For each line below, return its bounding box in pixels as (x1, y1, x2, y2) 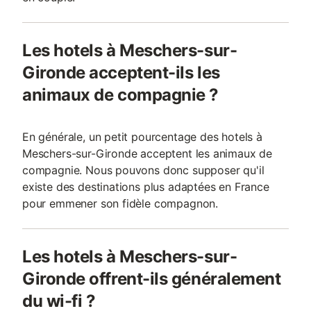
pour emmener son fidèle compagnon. (22, 196, 219, 210)
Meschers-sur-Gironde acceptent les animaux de (22, 146, 273, 160)
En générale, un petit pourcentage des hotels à (22, 130, 262, 144)
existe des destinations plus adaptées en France (22, 180, 269, 194)
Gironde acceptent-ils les (22, 62, 220, 83)
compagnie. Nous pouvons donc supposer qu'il (22, 163, 264, 177)
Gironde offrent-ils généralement (22, 269, 281, 289)
